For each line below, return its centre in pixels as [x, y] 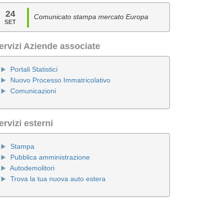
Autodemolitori [32, 168]
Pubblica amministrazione [50, 157]
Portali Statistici [34, 69]
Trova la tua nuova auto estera [58, 179]
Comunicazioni [33, 91]
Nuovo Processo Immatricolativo [60, 80]
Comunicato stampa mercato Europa [91, 17]
